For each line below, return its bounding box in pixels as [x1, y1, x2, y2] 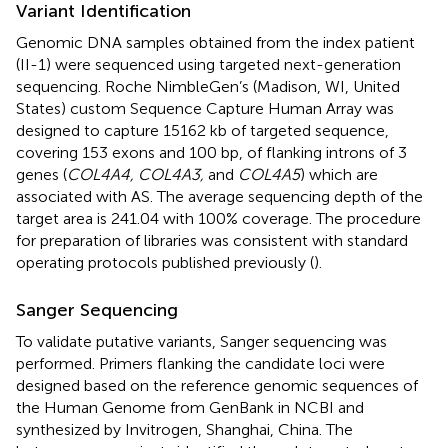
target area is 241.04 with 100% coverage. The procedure [16, 208, 421, 228]
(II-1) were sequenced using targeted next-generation [16, 54, 401, 74]
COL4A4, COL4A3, [67, 164, 204, 184]
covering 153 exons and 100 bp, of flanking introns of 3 [16, 142, 407, 162]
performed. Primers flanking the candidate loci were [16, 353, 385, 373]
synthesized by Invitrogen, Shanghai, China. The [16, 419, 353, 439]
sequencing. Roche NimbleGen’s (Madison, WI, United [16, 76, 400, 96]
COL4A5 [238, 164, 300, 184]
